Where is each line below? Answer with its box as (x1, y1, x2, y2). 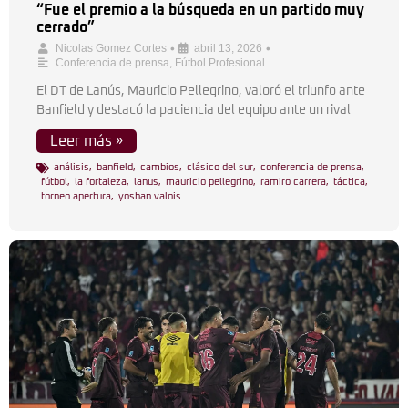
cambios (140, 162, 179, 172)
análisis (54, 162, 89, 172)
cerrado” (36, 20, 95, 35)
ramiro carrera (260, 177, 326, 187)
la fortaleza (75, 177, 127, 187)
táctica (333, 177, 365, 187)
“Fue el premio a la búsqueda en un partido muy (36, 3, 364, 17)
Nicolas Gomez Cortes (56, 42, 167, 55)
